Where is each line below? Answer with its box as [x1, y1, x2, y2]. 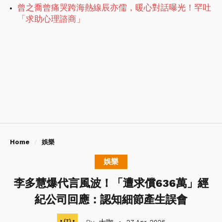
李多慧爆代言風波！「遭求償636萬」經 [13, 177, 209, 190]
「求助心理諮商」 [17, 14, 85, 24]
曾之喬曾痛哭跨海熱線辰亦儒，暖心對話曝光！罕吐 [17, 2, 211, 13]
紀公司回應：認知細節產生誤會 [35, 193, 187, 206]
